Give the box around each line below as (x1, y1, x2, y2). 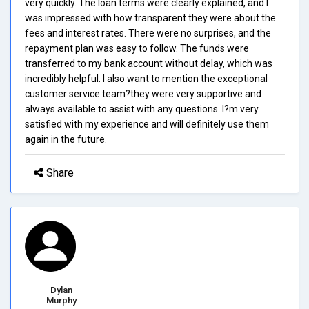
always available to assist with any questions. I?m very (25, 103, 259, 114)
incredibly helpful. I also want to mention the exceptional (25, 72, 268, 84)
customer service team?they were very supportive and (25, 88, 261, 99)
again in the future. (25, 133, 107, 145)
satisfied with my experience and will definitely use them (25, 118, 269, 130)
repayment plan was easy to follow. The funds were (25, 42, 249, 54)
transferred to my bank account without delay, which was (25, 57, 272, 69)
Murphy (46, 295, 77, 306)
